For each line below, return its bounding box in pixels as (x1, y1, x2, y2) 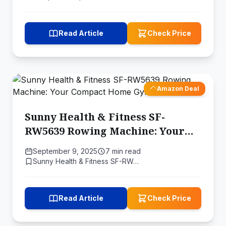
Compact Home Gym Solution (25, 138, 177, 152)
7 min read (105, 147, 141, 155)
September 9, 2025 (33, 147, 97, 155)
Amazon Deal (157, 85, 199, 92)
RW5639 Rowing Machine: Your (25, 124, 185, 138)
